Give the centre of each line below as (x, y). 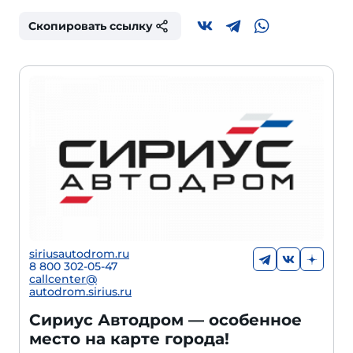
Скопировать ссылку (91, 26)
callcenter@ (63, 279)
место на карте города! (129, 339)
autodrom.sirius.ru (80, 292)
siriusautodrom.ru (79, 254)
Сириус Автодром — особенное (165, 320)
